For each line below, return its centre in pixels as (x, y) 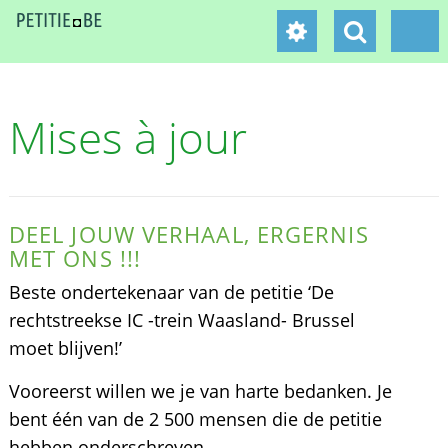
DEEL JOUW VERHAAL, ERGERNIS (188, 234)
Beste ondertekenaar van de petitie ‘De (171, 292)
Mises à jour (127, 137)
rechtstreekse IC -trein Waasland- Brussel (181, 320)
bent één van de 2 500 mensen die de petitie (195, 419)
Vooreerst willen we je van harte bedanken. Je (200, 391)
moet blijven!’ (65, 348)
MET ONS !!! (75, 258)
